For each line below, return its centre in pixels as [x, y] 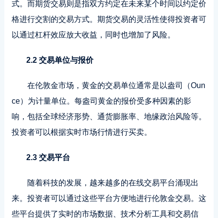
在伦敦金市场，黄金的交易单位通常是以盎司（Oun [116, 85]
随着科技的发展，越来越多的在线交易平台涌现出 [113, 183]
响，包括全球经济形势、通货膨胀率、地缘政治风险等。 [109, 117]
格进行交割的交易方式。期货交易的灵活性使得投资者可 [109, 19]
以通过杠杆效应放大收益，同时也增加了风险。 [93, 35]
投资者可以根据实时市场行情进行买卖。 [82, 132]
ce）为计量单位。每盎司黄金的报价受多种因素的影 [101, 101]
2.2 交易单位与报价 [60, 60]
